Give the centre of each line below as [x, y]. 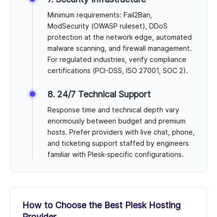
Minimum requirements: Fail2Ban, [100, 15]
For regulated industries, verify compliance [117, 60]
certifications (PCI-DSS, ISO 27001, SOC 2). [118, 71]
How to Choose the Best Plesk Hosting [101, 205]
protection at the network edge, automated [120, 37]
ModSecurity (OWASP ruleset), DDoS [108, 26]
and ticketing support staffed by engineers [118, 143]
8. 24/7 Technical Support [99, 94]
